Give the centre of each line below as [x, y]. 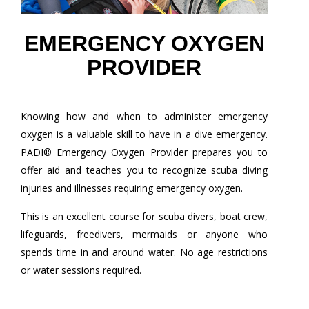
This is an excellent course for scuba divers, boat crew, [144, 217]
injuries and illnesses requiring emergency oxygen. [132, 188]
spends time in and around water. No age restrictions [144, 252]
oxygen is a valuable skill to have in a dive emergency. [144, 134]
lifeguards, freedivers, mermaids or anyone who [144, 235]
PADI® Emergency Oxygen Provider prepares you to [144, 152]
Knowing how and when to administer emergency [144, 117]
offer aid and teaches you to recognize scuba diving [144, 170]
